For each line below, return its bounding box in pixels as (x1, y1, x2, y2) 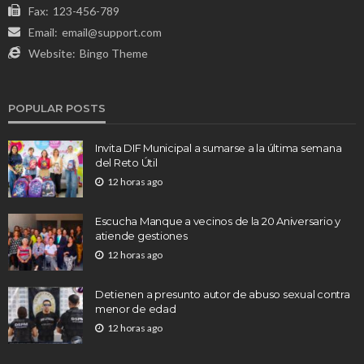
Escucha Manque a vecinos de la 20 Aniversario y (95, 214, 340, 227)
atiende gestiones (95, 228, 188, 242)
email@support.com (62, 24, 162, 39)
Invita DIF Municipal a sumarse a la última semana (95, 141, 342, 154)
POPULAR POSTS (8, 101, 106, 115)
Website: (28, 45, 76, 60)
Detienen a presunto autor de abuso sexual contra (95, 287, 350, 301)
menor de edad (95, 301, 176, 315)
